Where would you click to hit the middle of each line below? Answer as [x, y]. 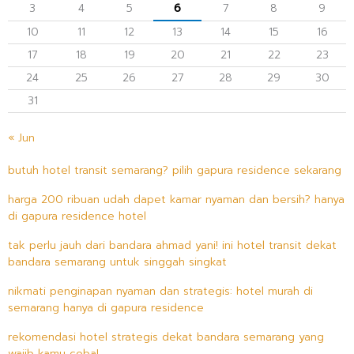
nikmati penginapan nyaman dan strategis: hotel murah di [160, 291]
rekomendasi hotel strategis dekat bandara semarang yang [166, 337]
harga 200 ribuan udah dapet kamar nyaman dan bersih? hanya [176, 199]
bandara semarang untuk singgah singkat [117, 262]
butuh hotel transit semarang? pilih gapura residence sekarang [175, 170]
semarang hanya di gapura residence [106, 307]
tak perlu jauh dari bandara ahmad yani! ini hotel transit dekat [172, 245]
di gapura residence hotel [77, 216]
